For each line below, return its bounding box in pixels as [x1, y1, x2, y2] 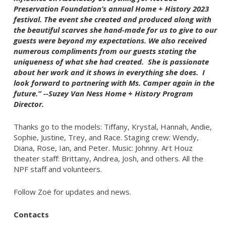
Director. [14, 99, 46, 109]
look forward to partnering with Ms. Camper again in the [14, 78, 214, 88]
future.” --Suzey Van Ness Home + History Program [14, 88, 193, 99]
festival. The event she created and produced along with [14, 14, 211, 25]
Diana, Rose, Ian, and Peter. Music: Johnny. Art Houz [14, 143, 193, 153]
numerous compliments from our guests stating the [14, 46, 196, 56]
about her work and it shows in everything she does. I [14, 67, 205, 78]
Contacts [14, 209, 49, 220]
